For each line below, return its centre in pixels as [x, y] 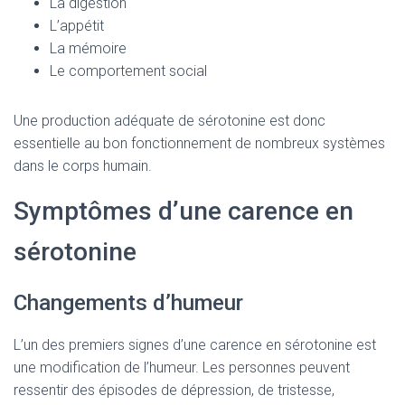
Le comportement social [128, 71]
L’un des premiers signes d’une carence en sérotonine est [195, 345]
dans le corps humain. [83, 166]
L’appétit [77, 26]
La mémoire [88, 48]
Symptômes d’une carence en [184, 211]
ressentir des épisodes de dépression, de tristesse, [174, 390]
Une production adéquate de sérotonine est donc [170, 121]
